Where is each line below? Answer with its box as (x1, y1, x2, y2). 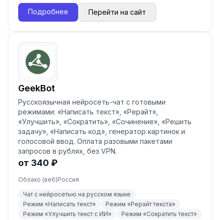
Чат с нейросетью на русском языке (23, 191, 131, 198)
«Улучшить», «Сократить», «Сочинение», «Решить (18, 117, 192, 126)
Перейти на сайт (88, 8, 146, 16)
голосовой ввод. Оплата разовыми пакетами (18, 137, 172, 145)
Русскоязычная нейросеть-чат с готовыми (18, 98, 165, 106)
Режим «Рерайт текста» (106, 200, 175, 208)
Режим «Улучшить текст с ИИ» (23, 210, 111, 218)
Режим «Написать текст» (23, 200, 96, 208)
